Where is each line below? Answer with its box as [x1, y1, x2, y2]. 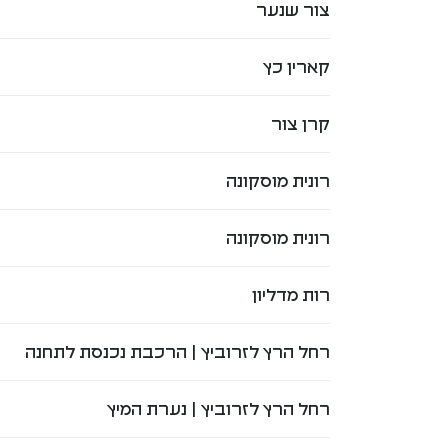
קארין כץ [262, 56, 330, 77]
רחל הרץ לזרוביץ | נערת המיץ [106, 398, 330, 419]
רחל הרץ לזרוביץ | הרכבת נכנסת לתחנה [24, 341, 330, 362]
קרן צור [270, 113, 330, 134]
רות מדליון [251, 284, 330, 305]
